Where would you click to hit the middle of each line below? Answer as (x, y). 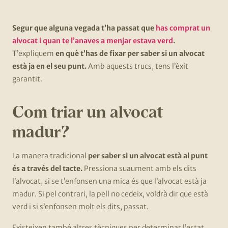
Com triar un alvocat (88, 112)
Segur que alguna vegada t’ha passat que (84, 28)
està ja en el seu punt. (50, 66)
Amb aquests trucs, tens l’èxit (138, 66)
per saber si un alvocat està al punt (148, 156)
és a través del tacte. (47, 169)
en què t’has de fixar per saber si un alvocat (130, 54)
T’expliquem (34, 54)
